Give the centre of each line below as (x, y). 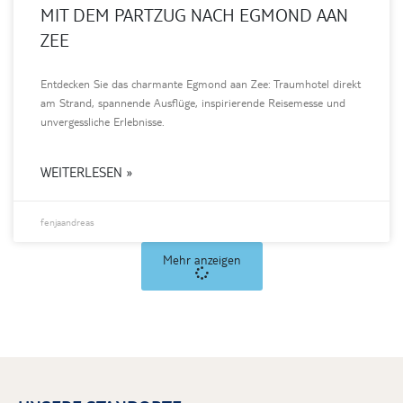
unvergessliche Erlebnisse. (103, 121)
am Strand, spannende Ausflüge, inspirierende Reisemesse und (193, 102)
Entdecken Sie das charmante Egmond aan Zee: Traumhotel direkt (201, 83)
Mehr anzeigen (201, 259)
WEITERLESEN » (87, 171)
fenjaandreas (67, 221)
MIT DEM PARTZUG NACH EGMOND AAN (194, 14)
